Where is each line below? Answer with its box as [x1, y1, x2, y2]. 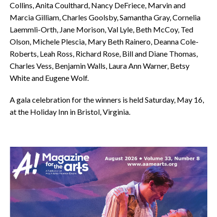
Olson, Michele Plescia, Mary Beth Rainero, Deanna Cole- [10, 37, 199, 46]
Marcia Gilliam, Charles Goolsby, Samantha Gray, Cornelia [10, 13, 201, 22]
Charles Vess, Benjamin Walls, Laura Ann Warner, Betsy [10, 61, 189, 70]
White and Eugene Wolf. [10, 73, 89, 82]
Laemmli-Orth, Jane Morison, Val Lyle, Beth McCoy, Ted [10, 25, 193, 34]
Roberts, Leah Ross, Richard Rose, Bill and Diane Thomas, [10, 49, 198, 58]
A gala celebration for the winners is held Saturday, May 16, [10, 95, 204, 104]
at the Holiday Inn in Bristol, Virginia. [10, 107, 130, 116]
